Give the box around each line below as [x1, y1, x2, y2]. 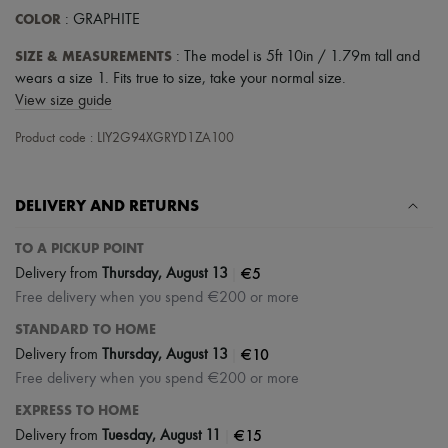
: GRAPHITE [61, 12, 140, 29]
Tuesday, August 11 [102, 427, 221, 444]
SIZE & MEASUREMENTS [15, 48, 172, 66]
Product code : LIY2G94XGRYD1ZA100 [15, 131, 234, 146]
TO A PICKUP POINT [15, 240, 144, 258]
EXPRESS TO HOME [15, 402, 139, 420]
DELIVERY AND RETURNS [15, 196, 199, 216]
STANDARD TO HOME [15, 321, 156, 339]
